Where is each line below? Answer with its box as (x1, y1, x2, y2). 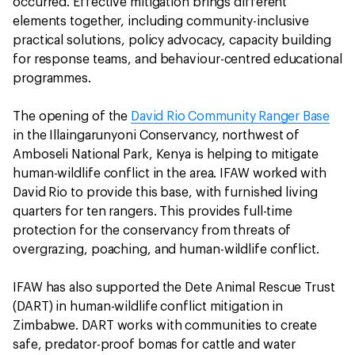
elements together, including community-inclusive (13, 15, 310, 29)
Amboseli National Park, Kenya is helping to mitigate (13, 148, 319, 162)
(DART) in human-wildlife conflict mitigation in (13, 300, 284, 314)
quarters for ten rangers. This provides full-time (13, 205, 293, 219)
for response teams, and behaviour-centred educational (13, 53, 342, 67)
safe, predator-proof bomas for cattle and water (13, 338, 296, 352)
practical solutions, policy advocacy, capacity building (13, 34, 331, 48)
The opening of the (13, 110, 132, 124)
